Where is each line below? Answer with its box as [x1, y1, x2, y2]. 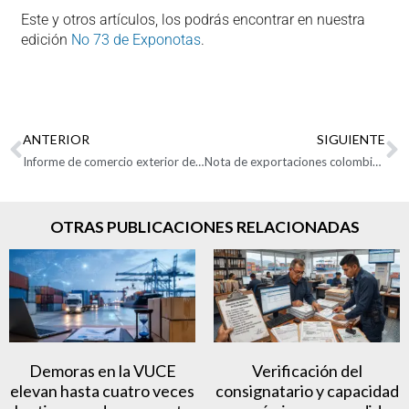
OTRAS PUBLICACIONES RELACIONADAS [49, 216, 360, 236]
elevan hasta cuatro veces [10, 380, 194, 401]
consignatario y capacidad [215, 380, 399, 401]
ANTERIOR [23, 131, 89, 147]
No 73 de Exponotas [70, 30, 201, 48]
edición [20, 30, 71, 48]
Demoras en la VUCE [28, 360, 176, 381]
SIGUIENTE [317, 131, 385, 147]
